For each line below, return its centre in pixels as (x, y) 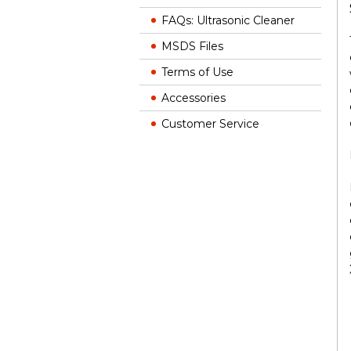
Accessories (194, 98)
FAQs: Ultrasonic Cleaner (228, 20)
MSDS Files (192, 46)
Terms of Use (197, 72)
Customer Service (210, 124)
